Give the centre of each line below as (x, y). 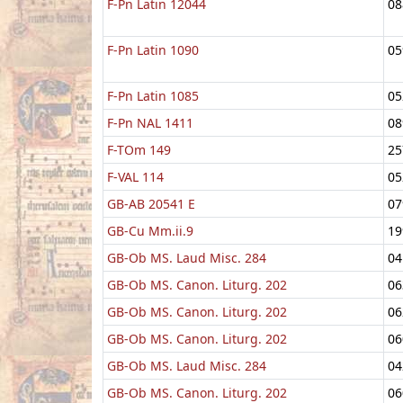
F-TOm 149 (139, 149)
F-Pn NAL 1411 (150, 122)
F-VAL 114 (135, 176)
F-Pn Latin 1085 (153, 95)
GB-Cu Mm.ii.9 (150, 230)
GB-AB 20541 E (151, 203)
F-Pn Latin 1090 (153, 49)
